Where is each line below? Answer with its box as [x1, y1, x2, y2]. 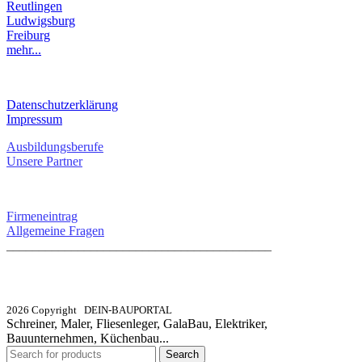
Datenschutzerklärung [6, 98, 118, 112]
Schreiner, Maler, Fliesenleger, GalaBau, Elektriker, [6, 316, 267, 330]
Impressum [6, 112, 62, 127]
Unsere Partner [6, 154, 82, 169]
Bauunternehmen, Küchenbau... [6, 330, 169, 345]
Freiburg [6, 28, 50, 43]
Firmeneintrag [6, 209, 78, 224]
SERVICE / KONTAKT [6, 182, 140, 196]
